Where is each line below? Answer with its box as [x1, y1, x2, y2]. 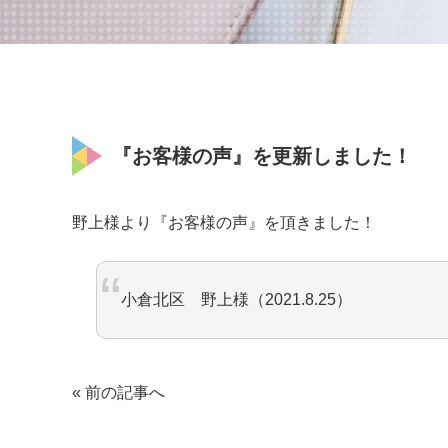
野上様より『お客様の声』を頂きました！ [72, 214, 376, 231]
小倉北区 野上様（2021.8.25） [121, 291, 352, 308]
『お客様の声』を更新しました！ [112, 145, 412, 167]
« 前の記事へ [72, 384, 165, 401]
